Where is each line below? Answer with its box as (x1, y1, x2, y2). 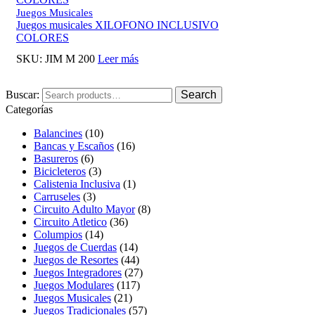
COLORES (16, 32, 69, 44)
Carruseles (34, 190, 80, 202)
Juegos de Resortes (34, 253, 118, 266)
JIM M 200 (45, 52, 95, 65)
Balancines (34, 127, 82, 139)
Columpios (34, 228, 82, 240)
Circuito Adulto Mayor (34, 202, 135, 215)
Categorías (6, 103, 53, 115)
